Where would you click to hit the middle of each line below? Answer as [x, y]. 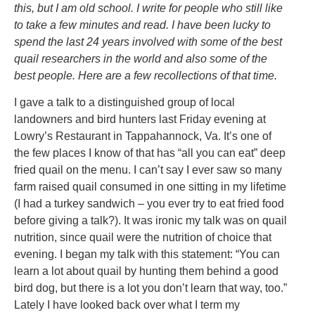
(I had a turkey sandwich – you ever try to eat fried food [149, 204]
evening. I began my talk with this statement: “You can [147, 255]
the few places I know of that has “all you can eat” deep [150, 153]
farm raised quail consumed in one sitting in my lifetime [150, 187]
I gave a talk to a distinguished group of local [124, 103]
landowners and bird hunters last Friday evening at [140, 120]
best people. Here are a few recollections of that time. [146, 76]
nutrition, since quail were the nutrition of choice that [143, 238]
